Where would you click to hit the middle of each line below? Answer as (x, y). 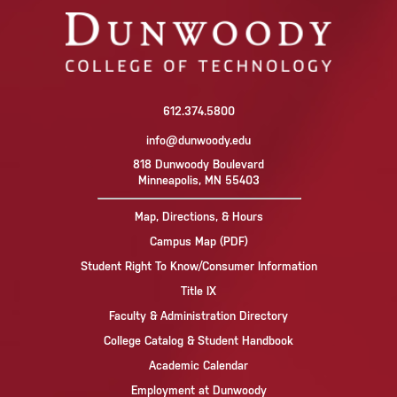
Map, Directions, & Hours (198, 217)
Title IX (198, 292)
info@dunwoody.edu (198, 141)
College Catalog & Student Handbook (198, 341)
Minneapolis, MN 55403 (198, 181)
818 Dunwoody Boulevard (198, 165)
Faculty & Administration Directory (198, 316)
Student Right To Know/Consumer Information (198, 267)
